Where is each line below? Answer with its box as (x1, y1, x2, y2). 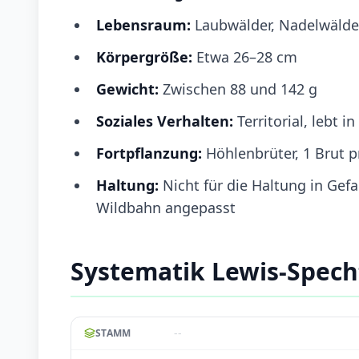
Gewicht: (96, 79, 163, 99)
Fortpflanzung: (96, 143, 206, 163)
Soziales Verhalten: (96, 111, 237, 131)
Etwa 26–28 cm (196, 46, 297, 67)
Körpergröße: (96, 46, 196, 67)
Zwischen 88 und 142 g (163, 79, 317, 99)
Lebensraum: (96, 14, 191, 34)
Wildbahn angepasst (96, 197, 236, 217)
